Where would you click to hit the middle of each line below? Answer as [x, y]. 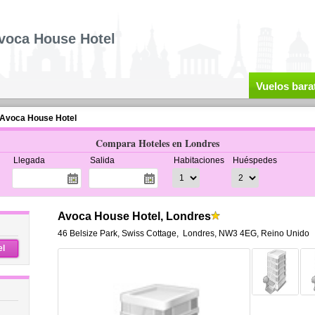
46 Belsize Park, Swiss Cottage [117, 233]
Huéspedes [255, 160]
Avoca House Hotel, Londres [134, 216]
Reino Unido [285, 233]
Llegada [29, 160]
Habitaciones [199, 160]
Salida [102, 160]
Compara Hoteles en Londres [157, 143]
